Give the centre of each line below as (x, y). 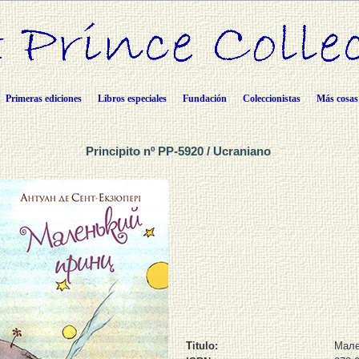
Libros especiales (132, 99)
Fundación (204, 99)
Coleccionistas (271, 99)
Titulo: (202, 345)
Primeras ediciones (43, 99)
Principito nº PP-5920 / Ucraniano (179, 151)
